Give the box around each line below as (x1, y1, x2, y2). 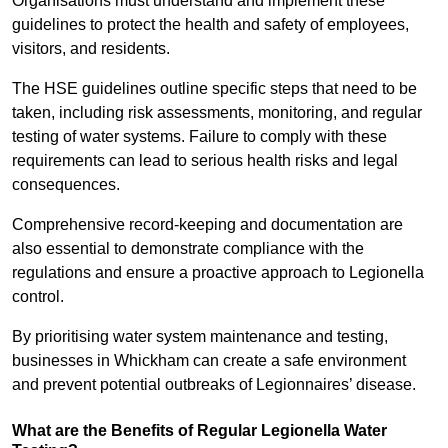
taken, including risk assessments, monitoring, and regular (12, 104, 422, 122)
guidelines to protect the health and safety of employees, (12, 16, 409, 34)
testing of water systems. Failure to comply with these (12, 128, 387, 146)
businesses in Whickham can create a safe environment (12, 352, 406, 370)
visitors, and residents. (12, 40, 170, 58)
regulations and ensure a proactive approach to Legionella (12, 264, 424, 282)
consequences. (12, 176, 120, 194)
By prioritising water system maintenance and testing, (12, 328, 388, 346)
